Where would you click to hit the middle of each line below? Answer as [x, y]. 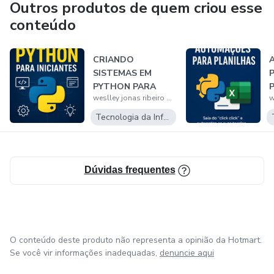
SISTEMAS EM [122, 73]
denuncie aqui [187, 253]
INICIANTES [117, 100]
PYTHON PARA [124, 87]
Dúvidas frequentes [130, 170]
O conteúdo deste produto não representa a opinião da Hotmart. [136, 240]
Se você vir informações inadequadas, [83, 253]
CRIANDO [113, 60]
